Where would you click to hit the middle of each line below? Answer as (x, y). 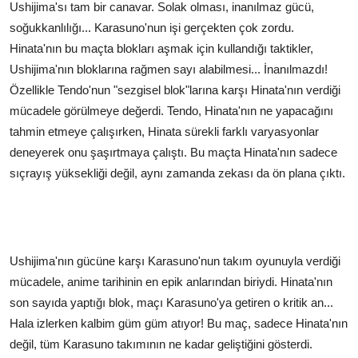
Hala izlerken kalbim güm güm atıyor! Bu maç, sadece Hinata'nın (179, 324)
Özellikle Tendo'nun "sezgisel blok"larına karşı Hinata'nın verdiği (175, 90)
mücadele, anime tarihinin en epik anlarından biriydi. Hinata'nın (171, 282)
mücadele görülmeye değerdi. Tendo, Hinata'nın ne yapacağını (171, 111)
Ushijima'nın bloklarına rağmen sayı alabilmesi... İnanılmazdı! (169, 70)
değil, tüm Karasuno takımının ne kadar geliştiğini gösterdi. (161, 344)
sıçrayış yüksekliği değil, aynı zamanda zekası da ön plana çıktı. (177, 173)
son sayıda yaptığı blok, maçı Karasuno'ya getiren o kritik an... (171, 303)
